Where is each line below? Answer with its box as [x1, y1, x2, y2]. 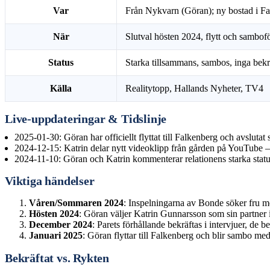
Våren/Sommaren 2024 [29, 198, 124, 209]
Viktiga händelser [5, 175, 95, 188]
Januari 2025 [29, 230, 83, 241]
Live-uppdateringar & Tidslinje [5, 113, 167, 126]
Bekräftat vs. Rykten [5, 251, 110, 265]
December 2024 [29, 219, 92, 230]
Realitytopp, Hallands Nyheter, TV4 [125, 83, 264, 94]
